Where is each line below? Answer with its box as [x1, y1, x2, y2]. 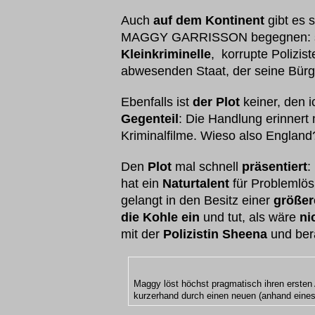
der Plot [193, 95, 240, 109]
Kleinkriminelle [121, 47, 211, 61]
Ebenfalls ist [121, 95, 193, 109]
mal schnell [175, 160, 238, 174]
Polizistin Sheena [163, 227, 267, 241]
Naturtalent [162, 176, 229, 191]
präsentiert [238, 160, 307, 174]
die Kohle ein [121, 210, 200, 224]
